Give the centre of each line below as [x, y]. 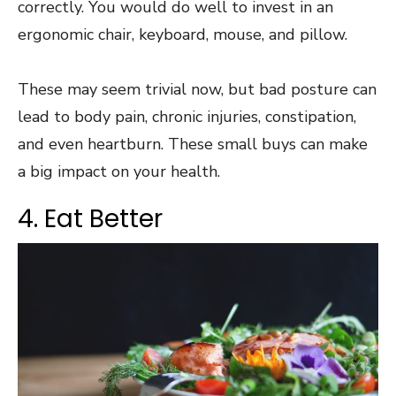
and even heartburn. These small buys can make [193, 145]
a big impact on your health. [121, 172]
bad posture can [316, 90]
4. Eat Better [90, 219]
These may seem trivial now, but [136, 90]
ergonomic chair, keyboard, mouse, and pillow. [185, 35]
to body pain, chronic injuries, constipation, [203, 117]
